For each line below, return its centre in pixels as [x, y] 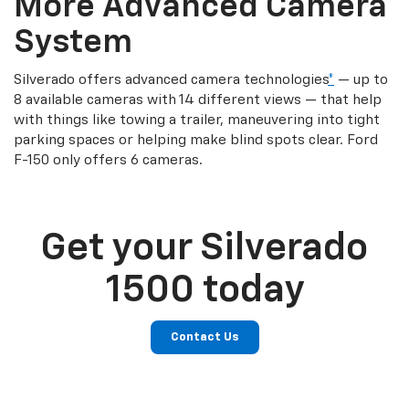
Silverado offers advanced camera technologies [171, 80]
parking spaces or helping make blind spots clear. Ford [196, 141]
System [73, 43]
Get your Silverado [204, 249]
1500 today [204, 291]
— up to [361, 80]
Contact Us [204, 338]
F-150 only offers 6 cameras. [108, 161]
